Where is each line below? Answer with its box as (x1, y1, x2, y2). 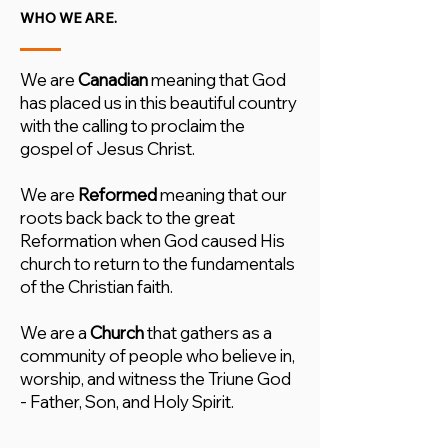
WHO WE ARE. (20, 9, 117, 27)
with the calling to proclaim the (20, 115, 245, 136)
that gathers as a (147, 322, 272, 343)
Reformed (78, 184, 157, 205)
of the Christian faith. (20, 276, 173, 297)
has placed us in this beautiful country (20, 92, 297, 113)
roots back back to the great (20, 207, 235, 228)
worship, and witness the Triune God (20, 368, 291, 389)
